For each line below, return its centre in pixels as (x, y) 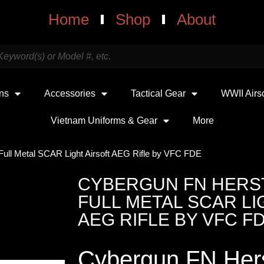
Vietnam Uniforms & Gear (104, 121)
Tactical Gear (158, 93)
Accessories (70, 93)
